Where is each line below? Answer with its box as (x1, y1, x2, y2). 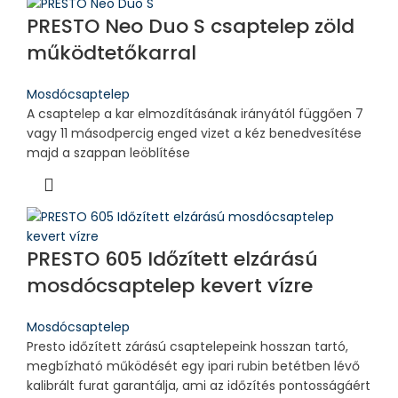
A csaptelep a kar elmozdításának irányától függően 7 (27, 104, 363, 123)
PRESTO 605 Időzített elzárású (27, 244, 318, 273)
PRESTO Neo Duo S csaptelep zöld (27, 12, 354, 40)
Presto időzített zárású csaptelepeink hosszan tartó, (27, 337, 348, 355)
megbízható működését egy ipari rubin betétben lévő (27, 356, 360, 375)
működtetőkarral (27, 38, 196, 67)
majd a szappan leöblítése (27, 143, 190, 162)
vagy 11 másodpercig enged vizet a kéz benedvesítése (27, 123, 362, 142)
